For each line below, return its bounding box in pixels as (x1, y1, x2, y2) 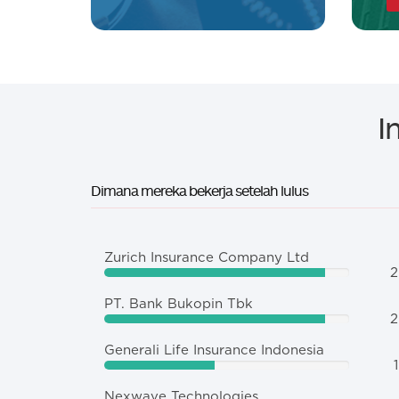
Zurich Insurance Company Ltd (104, 251, 309, 265)
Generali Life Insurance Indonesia (104, 344, 324, 357)
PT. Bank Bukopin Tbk (104, 297, 253, 311)
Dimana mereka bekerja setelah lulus (91, 182, 308, 199)
